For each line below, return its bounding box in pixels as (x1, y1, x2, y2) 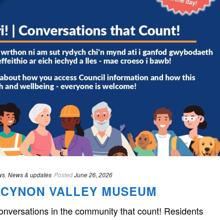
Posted (54, 170, 73, 179)
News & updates (8, 170, 52, 179)
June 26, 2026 (74, 170, 112, 179)
